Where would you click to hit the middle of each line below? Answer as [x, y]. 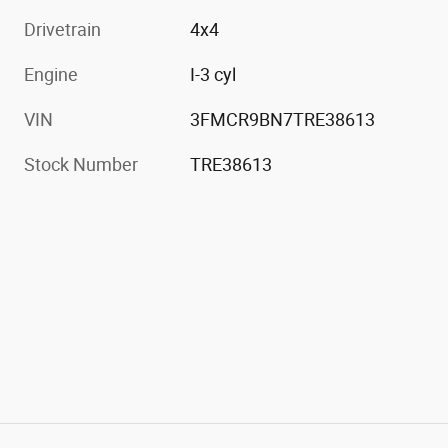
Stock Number [81, 165]
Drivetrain [62, 30]
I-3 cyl [213, 75]
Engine [51, 75]
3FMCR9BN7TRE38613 [283, 120]
